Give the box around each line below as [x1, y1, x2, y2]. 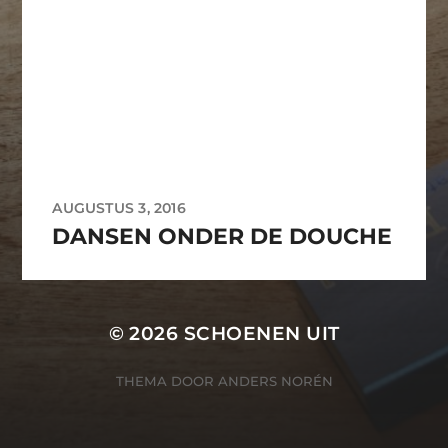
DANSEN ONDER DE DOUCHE [52, 223, 393, 251]
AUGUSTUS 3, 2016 [52, 199, 186, 218]
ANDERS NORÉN [217, 372, 333, 389]
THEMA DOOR [115, 372, 218, 389]
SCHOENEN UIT [183, 322, 340, 346]
